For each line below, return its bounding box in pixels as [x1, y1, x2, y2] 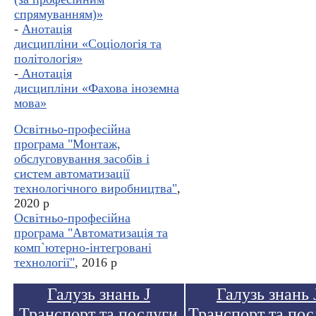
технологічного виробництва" [13, 181, 177, 196]
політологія [13, 51, 76, 66]
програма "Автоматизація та [13, 226, 168, 241]
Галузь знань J [47, 285, 150, 304]
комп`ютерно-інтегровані [13, 241, 152, 255]
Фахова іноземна [87, 81, 179, 96]
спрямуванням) [13, 7, 97, 22]
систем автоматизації [13, 166, 130, 181]
